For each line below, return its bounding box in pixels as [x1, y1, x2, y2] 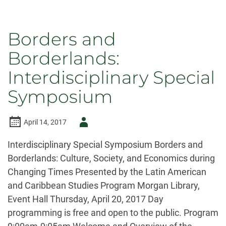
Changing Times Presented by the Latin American [8, 166, 206, 177]
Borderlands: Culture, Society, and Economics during [8, 153, 215, 163]
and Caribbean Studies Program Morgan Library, [8, 180, 200, 191]
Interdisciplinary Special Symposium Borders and [8, 139, 203, 150]
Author [75, 118, 97, 126]
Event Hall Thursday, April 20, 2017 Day [8, 194, 163, 204]
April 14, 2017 [24, 118, 67, 126]
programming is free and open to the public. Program [8, 207, 218, 218]
